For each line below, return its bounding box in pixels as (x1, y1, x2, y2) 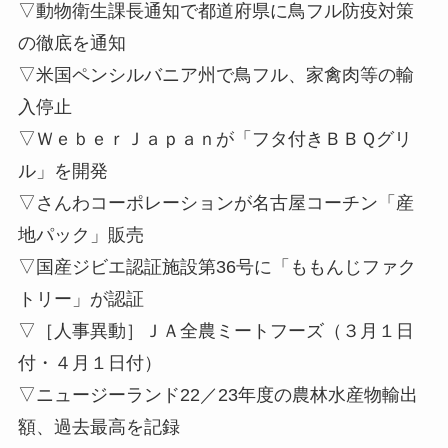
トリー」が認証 (17, 289, 144, 310)
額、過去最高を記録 (17, 417, 180, 438)
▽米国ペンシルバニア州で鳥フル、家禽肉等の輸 (17, 65, 414, 86)
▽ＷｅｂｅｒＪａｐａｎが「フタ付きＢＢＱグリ (17, 129, 412, 150)
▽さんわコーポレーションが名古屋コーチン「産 (17, 193, 414, 214)
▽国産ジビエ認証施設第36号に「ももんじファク (17, 257, 416, 278)
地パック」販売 (17, 225, 144, 246)
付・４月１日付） (17, 353, 162, 374)
